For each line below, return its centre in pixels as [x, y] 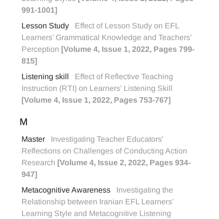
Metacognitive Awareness [66, 190]
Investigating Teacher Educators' [107, 139]
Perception [41, 49]
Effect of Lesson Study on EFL [127, 26]
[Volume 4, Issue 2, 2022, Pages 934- [124, 163]
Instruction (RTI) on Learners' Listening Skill [97, 88]
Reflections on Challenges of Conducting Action [104, 151]
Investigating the [145, 190]
